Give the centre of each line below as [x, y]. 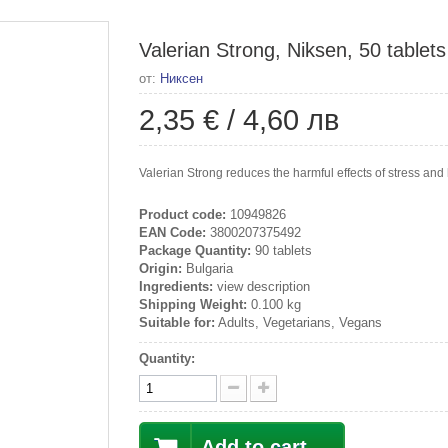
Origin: [160, 268]
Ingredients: [176, 286]
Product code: [182, 214]
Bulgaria [207, 268]
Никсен [181, 78]
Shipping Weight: [193, 304]
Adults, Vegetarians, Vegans [298, 322]
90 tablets [281, 250]
